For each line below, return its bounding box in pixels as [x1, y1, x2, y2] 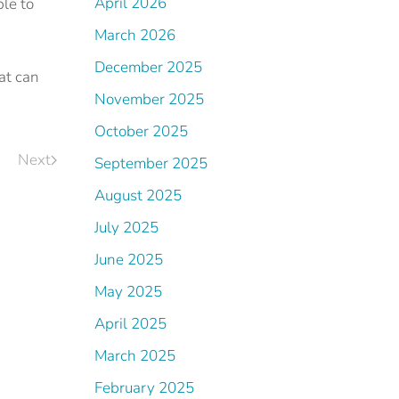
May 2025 [94, 281, 162, 302]
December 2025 [94, 57, 202, 77]
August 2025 [94, 185, 182, 206]
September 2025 [94, 153, 208, 174]
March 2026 [94, 25, 175, 45]
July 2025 [94, 217, 159, 238]
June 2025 [94, 249, 163, 270]
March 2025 [94, 346, 175, 366]
